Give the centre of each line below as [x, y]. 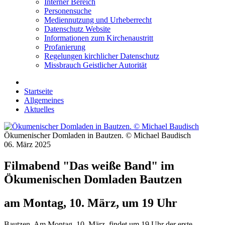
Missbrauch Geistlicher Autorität [95, 65]
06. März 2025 [27, 145]
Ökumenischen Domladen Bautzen [93, 180]
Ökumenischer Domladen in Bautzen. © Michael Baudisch [97, 136]
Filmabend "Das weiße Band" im [89, 166]
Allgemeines [44, 100]
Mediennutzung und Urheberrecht [98, 20]
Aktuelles [39, 109]
